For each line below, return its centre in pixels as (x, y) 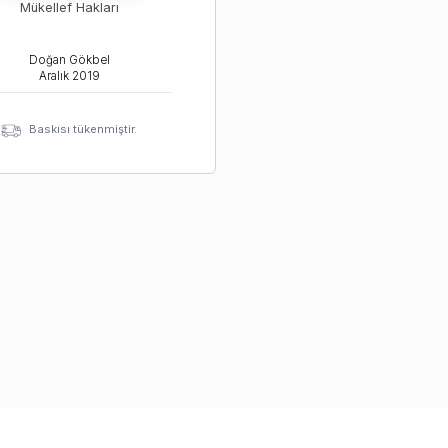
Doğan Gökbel (69, 60)
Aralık (53, 76)
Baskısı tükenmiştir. (83, 129)
